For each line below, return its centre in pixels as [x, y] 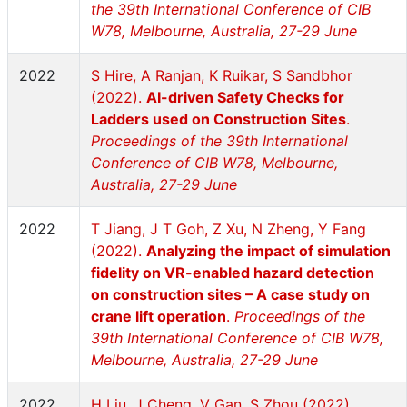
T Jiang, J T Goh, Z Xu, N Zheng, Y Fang [228, 229]
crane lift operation [159, 316]
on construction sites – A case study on [230, 294]
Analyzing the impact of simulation [268, 251]
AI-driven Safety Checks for [245, 97]
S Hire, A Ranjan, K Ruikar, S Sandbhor [222, 75]
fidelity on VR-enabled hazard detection [233, 273]
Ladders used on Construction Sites [218, 119]
